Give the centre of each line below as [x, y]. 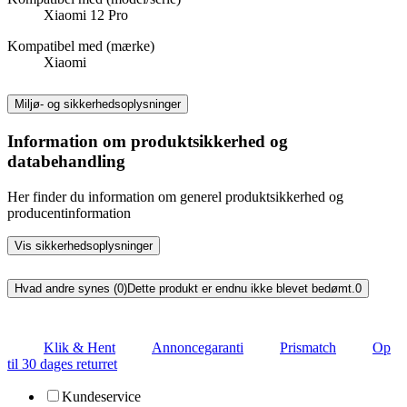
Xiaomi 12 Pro [86, 15]
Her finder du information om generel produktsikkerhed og [175, 196]
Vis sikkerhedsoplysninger [84, 245]
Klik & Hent [79, 347]
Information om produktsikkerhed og [148, 142]
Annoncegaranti [198, 347]
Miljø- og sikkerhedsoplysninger [98, 104]
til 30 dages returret [62, 363]
